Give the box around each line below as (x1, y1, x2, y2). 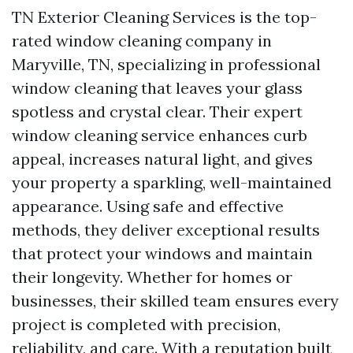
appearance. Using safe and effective (12, 196, 284, 216)
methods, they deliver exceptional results (12, 220, 320, 240)
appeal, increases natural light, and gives (12, 149, 313, 169)
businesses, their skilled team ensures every (12, 291, 339, 310)
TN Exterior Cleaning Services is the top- (12, 7, 317, 27)
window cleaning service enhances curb (12, 125, 307, 145)
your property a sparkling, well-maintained (12, 173, 332, 192)
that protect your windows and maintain (12, 243, 313, 263)
